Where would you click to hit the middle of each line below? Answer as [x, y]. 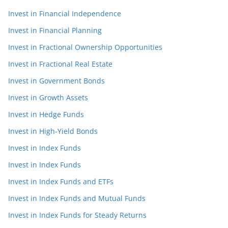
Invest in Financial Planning [55, 30]
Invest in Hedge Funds [46, 114]
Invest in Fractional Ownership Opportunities [85, 47]
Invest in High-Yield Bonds [53, 131]
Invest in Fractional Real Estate [60, 64]
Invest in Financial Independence [65, 13]
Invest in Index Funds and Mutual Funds [77, 198]
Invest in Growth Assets [48, 97]
